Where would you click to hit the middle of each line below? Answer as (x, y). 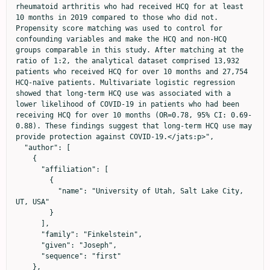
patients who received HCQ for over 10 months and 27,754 (132, 72)
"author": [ (20, 148)
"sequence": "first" (28, 256)
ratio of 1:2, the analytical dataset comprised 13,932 (127, 61)
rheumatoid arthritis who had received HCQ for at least (130, 7)
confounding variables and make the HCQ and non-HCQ (121, 39)
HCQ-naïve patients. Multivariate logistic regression (125, 83)
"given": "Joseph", (28, 246)
